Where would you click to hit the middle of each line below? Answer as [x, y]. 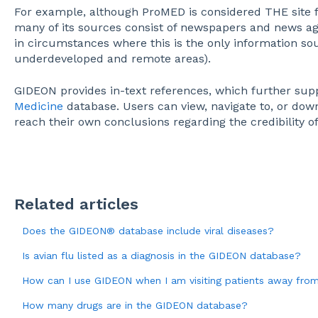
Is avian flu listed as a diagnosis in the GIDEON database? [161, 256]
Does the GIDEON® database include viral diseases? [148, 231]
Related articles [76, 204]
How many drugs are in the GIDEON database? [135, 306]
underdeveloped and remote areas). [114, 59]
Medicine [38, 106]
